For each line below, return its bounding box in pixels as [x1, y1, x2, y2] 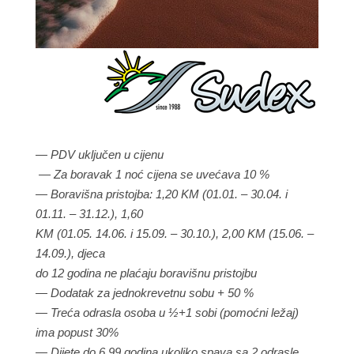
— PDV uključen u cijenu [35, 148, 164, 161]
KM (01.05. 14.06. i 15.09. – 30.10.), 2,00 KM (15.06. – [35, 227, 314, 240]
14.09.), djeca [35, 247, 105, 260]
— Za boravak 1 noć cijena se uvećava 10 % [35, 168, 269, 181]
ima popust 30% [35, 326, 119, 339]
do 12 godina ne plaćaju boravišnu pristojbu [35, 266, 257, 280]
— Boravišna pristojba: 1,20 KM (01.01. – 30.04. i [35, 187, 288, 201]
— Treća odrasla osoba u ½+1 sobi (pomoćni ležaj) [35, 306, 299, 319]
